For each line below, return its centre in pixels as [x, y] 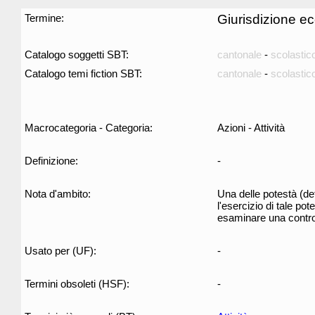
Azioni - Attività [251, 128]
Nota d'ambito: [58, 194]
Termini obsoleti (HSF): [77, 284]
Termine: [44, 18]
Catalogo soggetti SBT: [77, 54]
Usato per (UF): [60, 251]
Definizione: [51, 161]
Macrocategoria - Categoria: [89, 128]
